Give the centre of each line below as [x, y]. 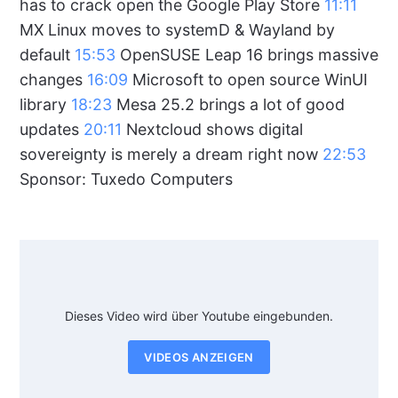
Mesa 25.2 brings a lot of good [228, 104]
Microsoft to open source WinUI [247, 80]
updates [51, 129]
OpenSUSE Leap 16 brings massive [247, 55]
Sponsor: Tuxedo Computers [126, 179]
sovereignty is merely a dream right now [171, 154]
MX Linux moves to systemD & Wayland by [177, 30]
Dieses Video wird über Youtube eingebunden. [199, 316]
